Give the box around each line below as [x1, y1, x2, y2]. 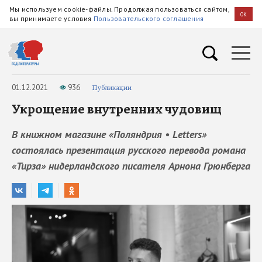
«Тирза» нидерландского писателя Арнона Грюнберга [12, 159, 250, 173]
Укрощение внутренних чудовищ [12, 99, 222, 118]
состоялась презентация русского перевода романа [12, 143, 246, 157]
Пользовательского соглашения [93, 14, 204, 23]
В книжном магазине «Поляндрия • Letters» [12, 127, 206, 141]
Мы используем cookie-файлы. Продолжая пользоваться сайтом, [9, 5, 229, 13]
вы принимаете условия [9, 14, 94, 23]
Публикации [92, 82, 132, 92]
